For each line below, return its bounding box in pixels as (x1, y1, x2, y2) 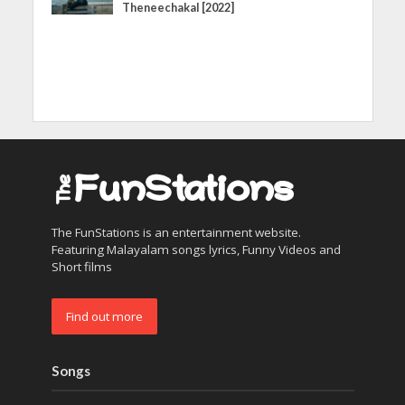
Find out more (65, 307, 143, 325)
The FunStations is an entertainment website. (51, 223, 301, 240)
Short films (51, 258, 112, 275)
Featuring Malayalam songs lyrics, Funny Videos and (51, 240, 341, 258)
